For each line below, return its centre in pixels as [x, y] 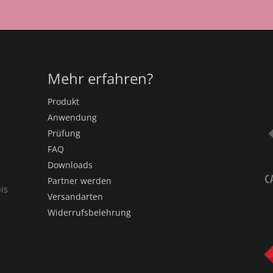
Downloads [70, 165]
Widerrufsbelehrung [89, 213]
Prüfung [64, 133]
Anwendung [72, 118]
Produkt [63, 102]
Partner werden [79, 181]
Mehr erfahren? [100, 79]
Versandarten [75, 197]
